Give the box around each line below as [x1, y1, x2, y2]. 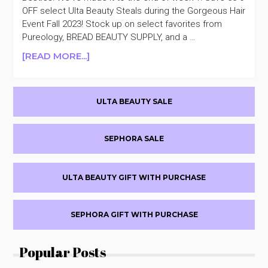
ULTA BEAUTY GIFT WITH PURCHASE [62, 172, 206, 182]
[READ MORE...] [22, 50, 90, 62]
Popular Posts [19, 242, 106, 261]
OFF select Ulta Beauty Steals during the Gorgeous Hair [22, 5, 246, 16]
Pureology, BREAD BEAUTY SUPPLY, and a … [22, 31, 196, 42]
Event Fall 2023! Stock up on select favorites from [22, 18, 223, 29]
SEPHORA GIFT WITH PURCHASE [70, 209, 198, 219]
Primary [13, 85, 83, 108]
